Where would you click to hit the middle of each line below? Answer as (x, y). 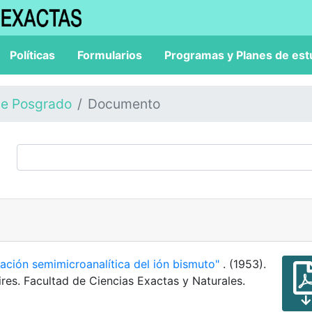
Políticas (32, 55)
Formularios (110, 55)
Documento (124, 104)
